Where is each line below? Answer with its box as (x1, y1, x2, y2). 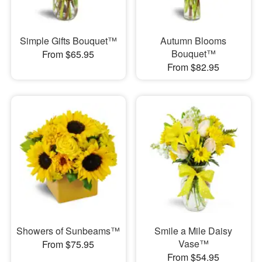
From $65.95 (42, 47, 95, 61)
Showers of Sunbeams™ (16, 224, 120, 238)
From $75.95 (42, 237, 95, 251)
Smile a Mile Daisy (154, 224, 233, 238)
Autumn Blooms (160, 33, 227, 47)
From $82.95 (167, 60, 220, 74)
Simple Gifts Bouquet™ (19, 33, 117, 47)
